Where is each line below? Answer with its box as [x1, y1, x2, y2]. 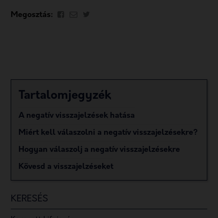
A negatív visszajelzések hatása [18, 111, 135, 120]
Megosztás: [11, 11, 54, 19]
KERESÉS [11, 194, 49, 204]
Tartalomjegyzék [18, 90, 112, 102]
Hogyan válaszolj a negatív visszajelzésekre [18, 145, 181, 154]
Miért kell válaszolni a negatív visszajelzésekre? [18, 128, 198, 137]
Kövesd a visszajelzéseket [18, 163, 114, 171]
